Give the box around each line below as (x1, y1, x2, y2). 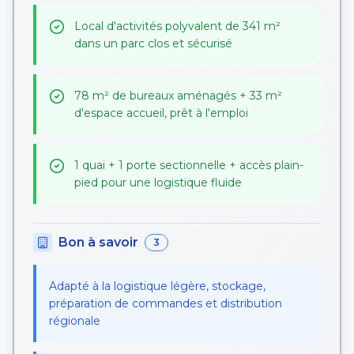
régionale (49, 314, 100, 328)
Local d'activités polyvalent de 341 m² (74, 19, 281, 33)
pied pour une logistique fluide (74, 175, 242, 190)
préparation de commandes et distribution (49, 296, 282, 311)
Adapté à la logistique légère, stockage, (49, 279, 265, 293)
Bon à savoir (58, 235, 138, 250)
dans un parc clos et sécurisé (74, 36, 232, 51)
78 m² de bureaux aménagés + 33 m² (74, 88, 282, 103)
